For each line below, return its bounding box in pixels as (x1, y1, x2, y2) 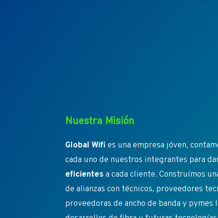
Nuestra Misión (65, 116, 135, 127)
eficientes (65, 169, 104, 181)
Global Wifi (65, 140, 106, 151)
